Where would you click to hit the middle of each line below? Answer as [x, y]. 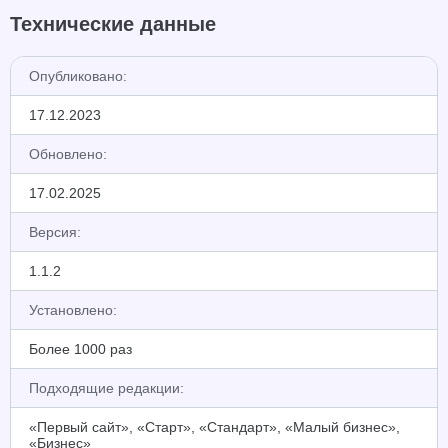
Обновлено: [68, 154]
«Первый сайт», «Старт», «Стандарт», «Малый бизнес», [214, 427]
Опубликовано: [78, 76]
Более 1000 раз [80, 349]
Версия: [55, 232]
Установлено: [73, 310]
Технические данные [113, 24]
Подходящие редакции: [106, 388]
